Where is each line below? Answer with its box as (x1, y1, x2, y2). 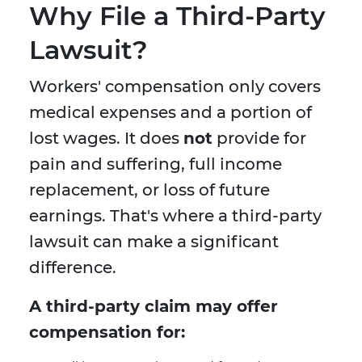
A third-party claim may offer (29, 297, 278, 317)
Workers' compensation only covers (29, 77, 321, 97)
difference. (29, 258, 116, 278)
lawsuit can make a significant (29, 232, 279, 252)
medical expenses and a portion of (29, 103, 312, 123)
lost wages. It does (29, 128, 183, 149)
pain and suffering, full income (29, 154, 282, 175)
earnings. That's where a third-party (29, 206, 322, 226)
